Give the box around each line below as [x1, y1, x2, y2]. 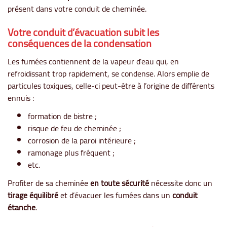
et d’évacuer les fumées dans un [58, 187, 170, 203]
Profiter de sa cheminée [8, 175, 90, 191]
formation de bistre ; [28, 108, 97, 124]
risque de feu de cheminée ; [28, 120, 121, 136]
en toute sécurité [90, 175, 149, 191]
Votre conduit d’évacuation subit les [8, 22, 159, 42]
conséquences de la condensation [8, 33, 152, 53]
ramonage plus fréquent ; [28, 144, 115, 160]
